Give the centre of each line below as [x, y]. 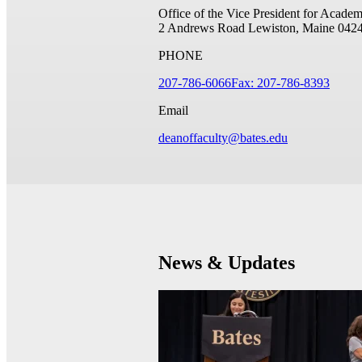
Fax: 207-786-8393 [280, 82]
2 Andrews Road [202, 27]
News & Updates [227, 262]
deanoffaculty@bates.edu [223, 137]
